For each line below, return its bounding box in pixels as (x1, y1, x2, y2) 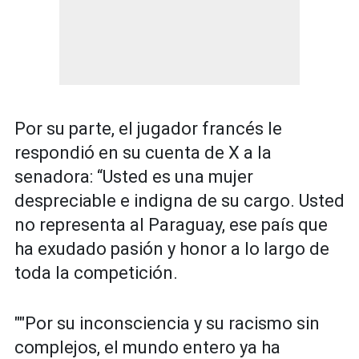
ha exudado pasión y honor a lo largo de (14, 239, 329, 260)
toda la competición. (14, 263, 178, 284)
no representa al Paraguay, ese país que (14, 215, 328, 236)
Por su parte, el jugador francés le (14, 119, 282, 139)
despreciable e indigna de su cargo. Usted (14, 191, 345, 212)
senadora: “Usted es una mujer (14, 167, 253, 188)
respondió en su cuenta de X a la (14, 143, 272, 163)
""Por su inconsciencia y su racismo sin (14, 313, 320, 334)
